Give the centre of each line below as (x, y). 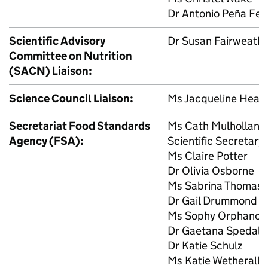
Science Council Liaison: (71, 98)
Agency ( (31, 141)
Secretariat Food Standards (80, 126)
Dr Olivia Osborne (211, 170)
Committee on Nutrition (71, 56)
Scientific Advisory (57, 41)
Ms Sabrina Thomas (215, 185)
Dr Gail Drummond (212, 200)
